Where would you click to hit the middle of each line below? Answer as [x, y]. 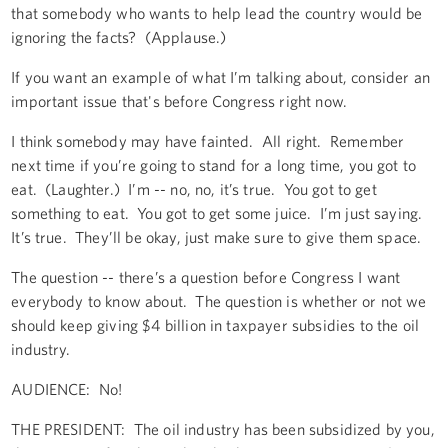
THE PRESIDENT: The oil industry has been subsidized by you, [223, 428]
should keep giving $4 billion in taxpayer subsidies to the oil [215, 324]
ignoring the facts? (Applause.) [119, 36]
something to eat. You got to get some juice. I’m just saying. [219, 212]
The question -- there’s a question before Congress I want [206, 276]
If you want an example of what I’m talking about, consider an [220, 76]
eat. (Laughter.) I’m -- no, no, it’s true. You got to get [194, 188]
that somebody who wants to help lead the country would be [217, 12]
